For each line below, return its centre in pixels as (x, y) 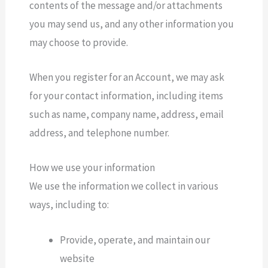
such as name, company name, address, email (127, 115)
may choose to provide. (79, 43)
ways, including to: (69, 205)
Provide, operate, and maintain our (135, 240)
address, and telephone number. (100, 133)
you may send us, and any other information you (132, 24)
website (77, 258)
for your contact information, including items (127, 96)
